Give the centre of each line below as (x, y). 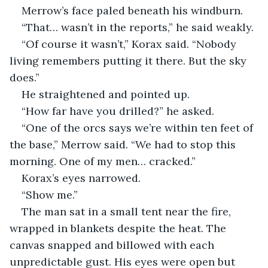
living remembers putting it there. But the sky (130, 60)
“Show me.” (50, 194)
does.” (25, 77)
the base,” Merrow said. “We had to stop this (124, 144)
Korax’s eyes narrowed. (81, 178)
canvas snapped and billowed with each (113, 245)
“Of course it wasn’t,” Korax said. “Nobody (130, 44)
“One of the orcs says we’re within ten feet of (139, 127)
